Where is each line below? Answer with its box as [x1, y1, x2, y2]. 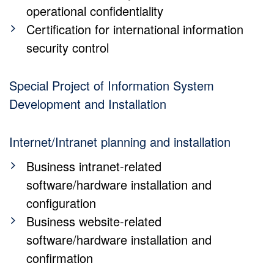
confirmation [26, 249, 93, 267]
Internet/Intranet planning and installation [9, 133, 231, 150]
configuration [26, 194, 96, 212]
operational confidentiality [26, 2, 163, 20]
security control [26, 39, 109, 56]
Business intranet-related [26, 157, 161, 175]
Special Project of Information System [9, 76, 214, 94]
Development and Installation [9, 95, 166, 113]
